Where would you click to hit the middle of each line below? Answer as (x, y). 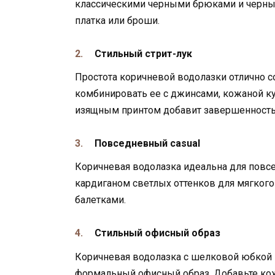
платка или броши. (117, 20)
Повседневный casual (147, 144)
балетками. (100, 200)
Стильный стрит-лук (143, 53)
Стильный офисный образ (157, 233)
